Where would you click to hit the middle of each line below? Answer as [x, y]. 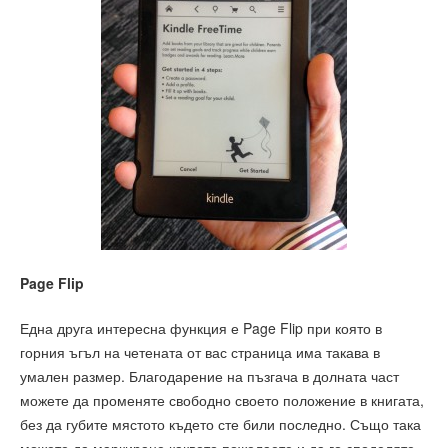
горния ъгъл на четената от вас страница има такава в [200, 351]
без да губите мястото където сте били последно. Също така [220, 423]
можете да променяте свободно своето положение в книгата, [222, 399]
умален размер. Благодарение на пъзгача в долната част [209, 375]
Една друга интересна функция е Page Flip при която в [201, 327]
